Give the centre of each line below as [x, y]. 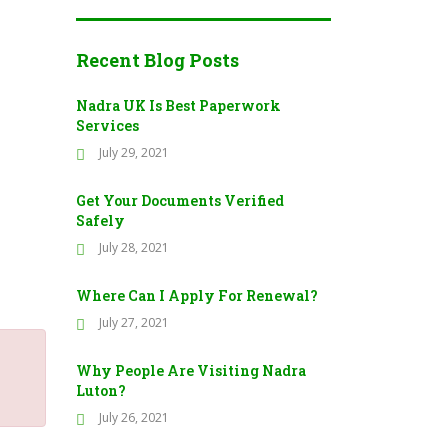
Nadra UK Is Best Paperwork [178, 105]
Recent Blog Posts [157, 59]
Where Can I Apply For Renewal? [197, 295]
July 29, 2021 [134, 152]
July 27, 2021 [134, 322]
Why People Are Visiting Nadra [191, 370]
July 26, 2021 [134, 417]
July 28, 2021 [134, 247]
